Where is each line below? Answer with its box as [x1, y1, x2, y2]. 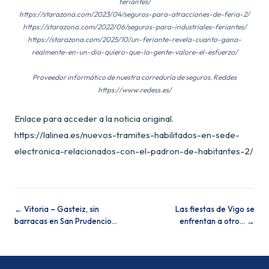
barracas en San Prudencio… [14, 216, 117, 226]
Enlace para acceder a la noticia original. [14, 113, 174, 125]
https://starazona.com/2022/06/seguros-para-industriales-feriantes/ [22, 22, 247, 32]
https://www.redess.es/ [97, 85, 172, 95]
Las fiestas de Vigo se [175, 204, 255, 214]
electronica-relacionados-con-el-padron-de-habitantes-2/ [14, 145, 253, 157]
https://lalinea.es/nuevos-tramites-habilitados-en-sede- [14, 129, 240, 141]
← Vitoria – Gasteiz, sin [14, 204, 99, 214]
